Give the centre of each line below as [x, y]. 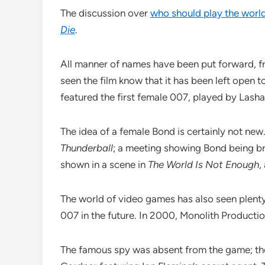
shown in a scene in [104, 165]
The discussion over [105, 13]
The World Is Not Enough [203, 165]
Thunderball [87, 148]
